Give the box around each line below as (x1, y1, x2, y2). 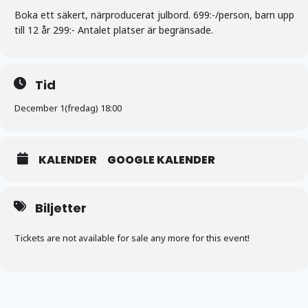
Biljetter (35, 199, 87, 217)
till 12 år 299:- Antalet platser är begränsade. (14, 23, 213, 36)
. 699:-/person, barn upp (188, 8, 294, 21)
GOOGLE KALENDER (107, 151, 215, 168)
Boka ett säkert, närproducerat (14, 8, 157, 21)
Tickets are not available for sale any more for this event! (14, 231, 250, 244)
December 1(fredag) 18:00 (14, 101, 122, 114)
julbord (157, 8, 188, 21)
